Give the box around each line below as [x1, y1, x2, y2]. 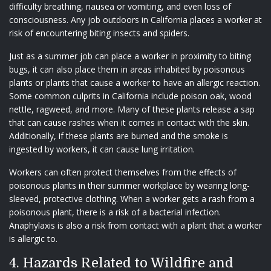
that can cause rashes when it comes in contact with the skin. [9, 116, 249, 128]
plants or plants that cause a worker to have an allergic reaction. [9, 76, 260, 88]
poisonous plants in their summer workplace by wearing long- [9, 179, 250, 191]
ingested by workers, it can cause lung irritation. [9, 143, 195, 155]
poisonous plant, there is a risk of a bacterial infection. [9, 206, 221, 218]
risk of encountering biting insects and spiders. [9, 27, 189, 39]
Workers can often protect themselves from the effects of [9, 166, 237, 178]
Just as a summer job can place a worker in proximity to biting [9, 50, 251, 62]
